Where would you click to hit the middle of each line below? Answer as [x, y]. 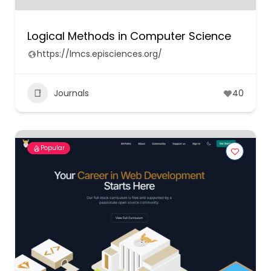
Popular [53, 148]
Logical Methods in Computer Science [129, 36]
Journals [71, 93]
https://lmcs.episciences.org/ [100, 54]
